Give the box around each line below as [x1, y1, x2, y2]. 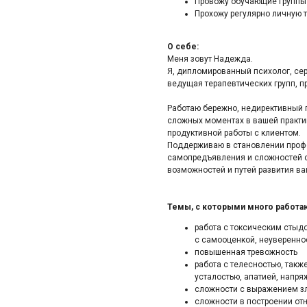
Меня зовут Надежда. [167, 54, 253, 64]
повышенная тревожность [195, 247, 297, 257]
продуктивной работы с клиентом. [167, 128, 301, 138]
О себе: [167, 42, 199, 51]
